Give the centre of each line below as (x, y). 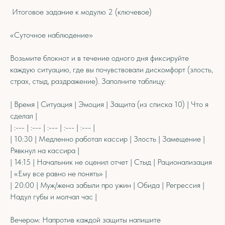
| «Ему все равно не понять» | (59, 174)
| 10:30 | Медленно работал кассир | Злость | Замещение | (107, 139)
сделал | (24, 116)
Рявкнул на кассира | (45, 150)
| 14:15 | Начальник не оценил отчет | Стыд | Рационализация (111, 162)
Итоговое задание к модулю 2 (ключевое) (81, 12)
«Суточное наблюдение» (51, 35)
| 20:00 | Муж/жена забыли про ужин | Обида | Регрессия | (107, 185)
